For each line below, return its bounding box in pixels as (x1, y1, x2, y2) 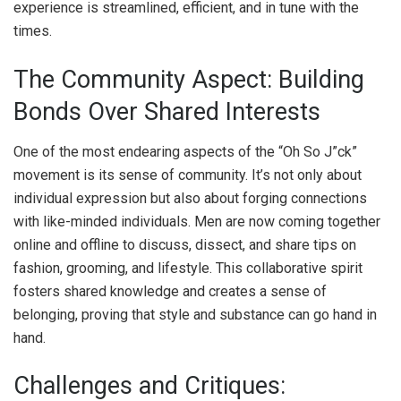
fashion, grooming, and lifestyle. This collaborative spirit (13, 259, 363, 277)
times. (13, 22, 52, 40)
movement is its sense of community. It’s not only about (13, 166, 362, 183)
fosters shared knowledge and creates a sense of (13, 282, 327, 300)
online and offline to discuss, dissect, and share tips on (13, 235, 356, 253)
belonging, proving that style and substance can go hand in (13, 305, 377, 323)
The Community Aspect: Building (13, 64, 364, 94)
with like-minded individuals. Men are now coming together (13, 212, 380, 230)
